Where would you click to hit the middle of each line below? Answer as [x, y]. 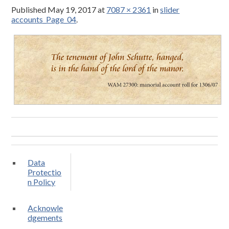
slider [170, 10]
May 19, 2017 [72, 10]
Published [30, 10]
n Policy [42, 181]
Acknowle [45, 208]
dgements [45, 217]
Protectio [45, 172]
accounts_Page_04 [44, 19]
